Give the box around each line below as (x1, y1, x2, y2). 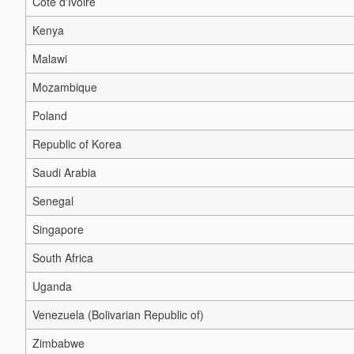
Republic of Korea (32, 136, 122, 153)
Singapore (32, 221, 84, 238)
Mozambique (32, 79, 97, 96)
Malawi (32, 51, 67, 67)
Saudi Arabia (32, 164, 96, 181)
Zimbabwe (32, 335, 85, 352)
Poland (32, 107, 67, 124)
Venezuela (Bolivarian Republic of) (32, 307, 204, 323)
